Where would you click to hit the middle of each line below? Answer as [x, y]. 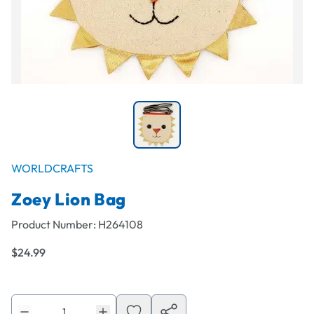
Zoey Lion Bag [69, 199]
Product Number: [55, 224]
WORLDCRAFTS [52, 168]
